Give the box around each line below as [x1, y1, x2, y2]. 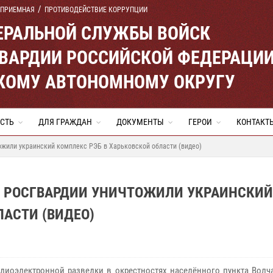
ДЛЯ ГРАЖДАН [38, 117, 92, 127]
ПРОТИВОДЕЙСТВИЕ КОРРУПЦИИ [44, 5, 147, 14]
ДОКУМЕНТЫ [116, 117, 164, 127]
